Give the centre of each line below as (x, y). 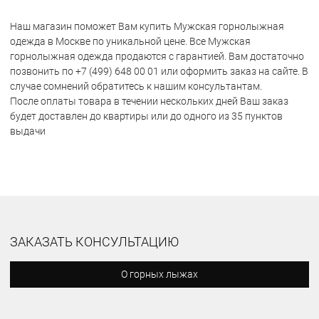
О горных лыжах (159, 274)
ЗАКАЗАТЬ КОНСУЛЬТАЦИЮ (94, 242)
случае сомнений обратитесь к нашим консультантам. (136, 86)
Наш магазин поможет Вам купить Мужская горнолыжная (147, 26)
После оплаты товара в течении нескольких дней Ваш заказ (149, 101)
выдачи (28, 131)
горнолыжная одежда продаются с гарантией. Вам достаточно (157, 56)
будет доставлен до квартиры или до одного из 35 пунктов (146, 116)
